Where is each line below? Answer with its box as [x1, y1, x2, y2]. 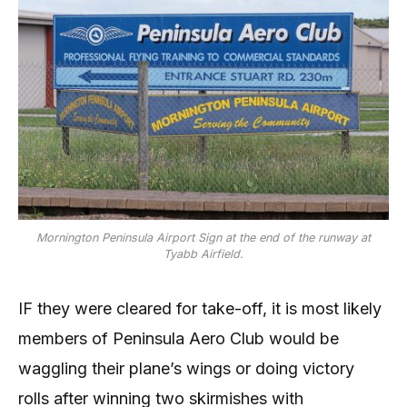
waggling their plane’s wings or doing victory [18, 358, 354, 378]
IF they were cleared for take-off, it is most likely [18, 298, 382, 318]
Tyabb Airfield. [164, 246, 243, 261]
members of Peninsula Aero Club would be [18, 328, 339, 348]
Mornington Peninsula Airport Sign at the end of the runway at [36, 230, 371, 244]
